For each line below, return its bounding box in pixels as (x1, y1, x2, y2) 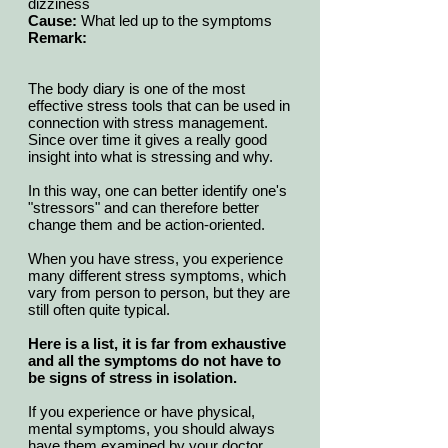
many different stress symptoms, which (28, 267, 286, 285)
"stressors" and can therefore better (28, 199, 259, 217)
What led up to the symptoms (77, 12, 272, 30)
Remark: (28, 29, 87, 47)
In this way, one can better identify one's (28, 182, 287, 200)
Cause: (28, 12, 77, 30)
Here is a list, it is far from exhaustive (28, 335, 286, 353)
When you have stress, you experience (28, 250, 283, 268)
